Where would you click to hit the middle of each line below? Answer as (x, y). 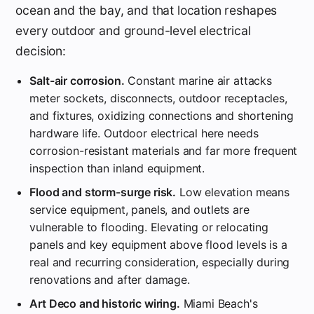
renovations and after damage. (110, 279)
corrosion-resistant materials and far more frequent (164, 150)
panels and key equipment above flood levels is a (158, 244)
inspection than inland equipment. (117, 168)
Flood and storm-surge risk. (103, 192)
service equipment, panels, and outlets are (139, 209)
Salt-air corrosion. (77, 80)
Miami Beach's (219, 303)
